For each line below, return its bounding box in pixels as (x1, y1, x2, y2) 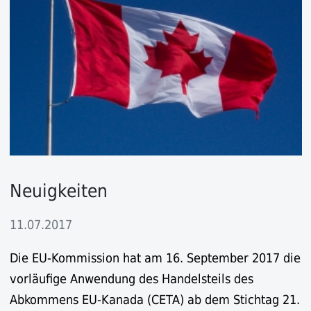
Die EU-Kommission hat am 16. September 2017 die (9, 250, 301, 265)
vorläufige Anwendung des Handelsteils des (9, 271, 253, 286)
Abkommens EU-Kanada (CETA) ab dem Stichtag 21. (9, 292, 300, 307)
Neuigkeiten (9, 180, 108, 201)
